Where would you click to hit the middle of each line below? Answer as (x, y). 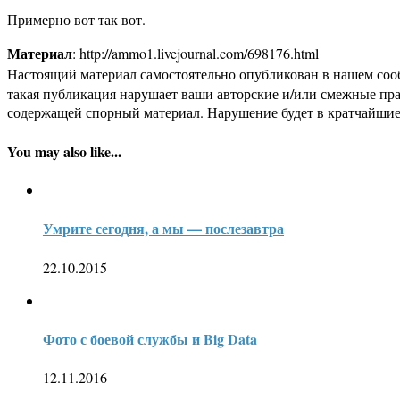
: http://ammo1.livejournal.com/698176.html (196, 54)
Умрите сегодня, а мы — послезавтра (163, 229)
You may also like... (64, 151)
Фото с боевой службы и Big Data (150, 338)
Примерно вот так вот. (76, 20)
